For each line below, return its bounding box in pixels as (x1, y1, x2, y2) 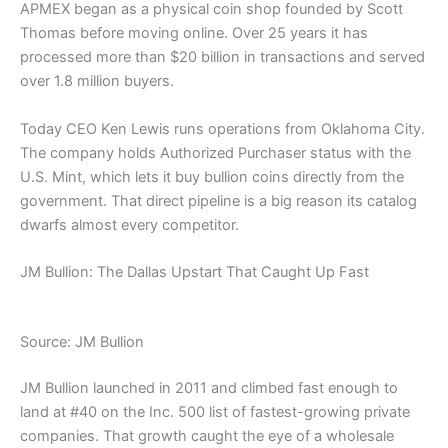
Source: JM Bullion (20, 332, 144, 351)
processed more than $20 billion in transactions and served (20, 48, 425, 67)
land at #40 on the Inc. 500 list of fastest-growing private (20, 402, 410, 421)
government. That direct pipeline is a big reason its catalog (20, 191, 417, 210)
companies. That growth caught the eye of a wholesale (20, 426, 394, 445)
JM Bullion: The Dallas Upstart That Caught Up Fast (20, 263, 369, 282)
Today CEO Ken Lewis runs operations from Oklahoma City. (20, 119, 425, 138)
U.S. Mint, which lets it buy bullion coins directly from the (20, 167, 404, 186)
